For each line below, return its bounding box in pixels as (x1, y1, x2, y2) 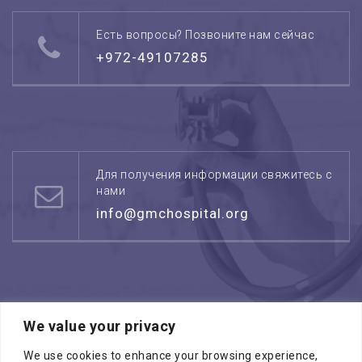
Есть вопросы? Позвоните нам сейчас (96, 28, 314, 41)
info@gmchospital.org (96, 205, 249, 221)
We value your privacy (23, 317, 176, 335)
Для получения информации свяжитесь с (96, 168, 332, 181)
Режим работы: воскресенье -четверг (96, 324, 309, 337)
